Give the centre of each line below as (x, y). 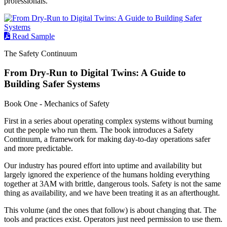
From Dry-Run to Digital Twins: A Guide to (95, 73)
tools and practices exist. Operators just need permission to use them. (113, 219)
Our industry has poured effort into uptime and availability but (103, 166)
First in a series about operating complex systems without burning (108, 121)
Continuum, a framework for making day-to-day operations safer (107, 139)
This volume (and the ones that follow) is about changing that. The (110, 210)
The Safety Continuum (41, 53)
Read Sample (32, 36)
